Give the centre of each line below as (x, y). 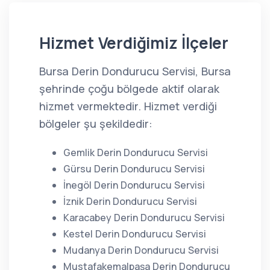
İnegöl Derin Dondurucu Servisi (134, 185)
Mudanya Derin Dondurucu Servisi (141, 250)
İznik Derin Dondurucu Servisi (130, 201)
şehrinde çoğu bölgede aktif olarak (129, 89)
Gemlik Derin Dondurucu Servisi (136, 152)
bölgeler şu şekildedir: (96, 124)
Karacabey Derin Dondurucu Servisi (144, 218)
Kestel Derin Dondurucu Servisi (135, 234)
